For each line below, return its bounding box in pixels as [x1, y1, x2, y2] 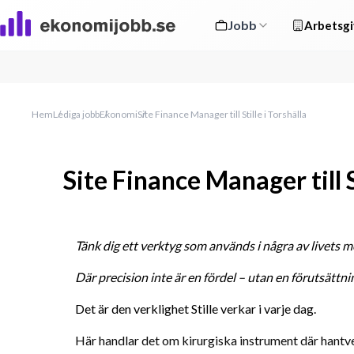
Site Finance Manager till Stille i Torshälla [137, 108, 307, 120]
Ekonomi [100, 108, 137, 120]
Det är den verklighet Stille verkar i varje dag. [75, 301, 316, 316]
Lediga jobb [53, 108, 100, 120]
